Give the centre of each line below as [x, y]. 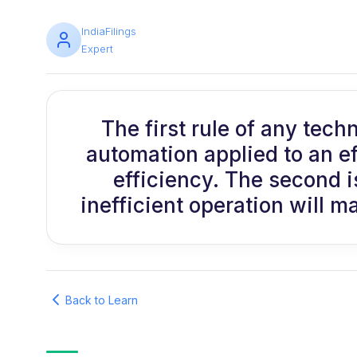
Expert [97, 49]
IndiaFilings [109, 31]
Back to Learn [102, 300]
